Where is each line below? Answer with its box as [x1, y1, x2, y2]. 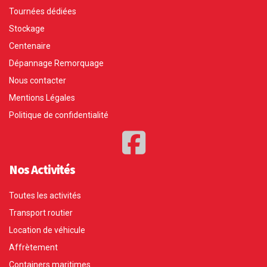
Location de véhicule [9, 225, 85, 235]
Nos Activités [9, 162, 76, 178]
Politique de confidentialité [9, 110, 108, 120]
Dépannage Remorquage [9, 58, 104, 69]
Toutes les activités [9, 191, 81, 201]
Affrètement [9, 243, 58, 253]
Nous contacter [9, 76, 66, 86]
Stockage [9, 24, 45, 34]
